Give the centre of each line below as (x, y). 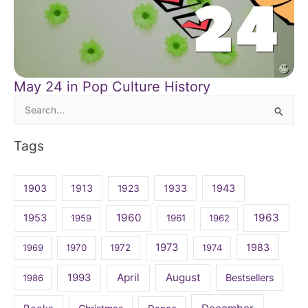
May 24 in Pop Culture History (112, 86)
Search (29, 112)
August (183, 278)
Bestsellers (250, 278)
